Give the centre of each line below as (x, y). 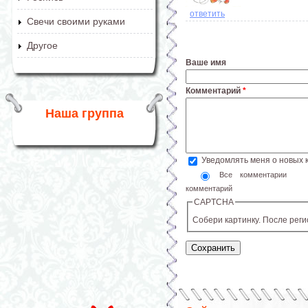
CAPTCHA (214, 202)
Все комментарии (257, 174)
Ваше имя (206, 63)
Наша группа (84, 113)
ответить (207, 14)
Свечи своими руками (76, 21)
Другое (42, 45)
